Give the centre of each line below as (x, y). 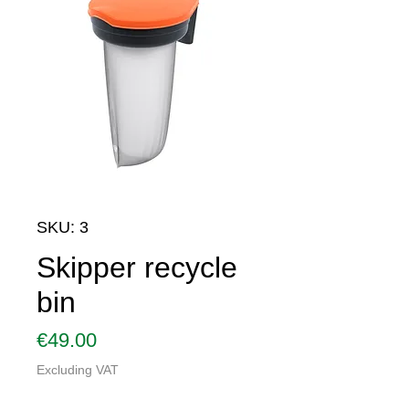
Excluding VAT (78, 370)
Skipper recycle (137, 267)
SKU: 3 (63, 227)
